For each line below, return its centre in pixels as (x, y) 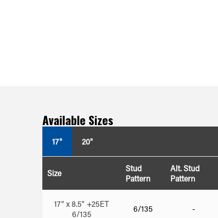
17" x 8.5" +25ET (82, 203)
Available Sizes (78, 119)
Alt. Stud (185, 168)
